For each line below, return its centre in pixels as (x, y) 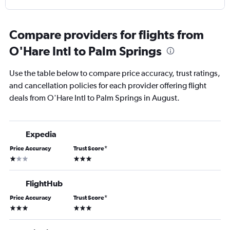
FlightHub (44, 184)
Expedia (41, 134)
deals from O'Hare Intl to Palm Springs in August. (94, 98)
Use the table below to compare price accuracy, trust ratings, (115, 73)
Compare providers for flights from (107, 35)
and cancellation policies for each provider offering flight (108, 86)
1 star (17, 158)
